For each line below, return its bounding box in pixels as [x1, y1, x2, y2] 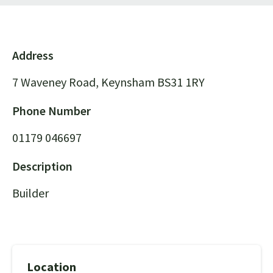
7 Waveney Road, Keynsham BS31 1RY [12, 74, 205, 90]
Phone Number [12, 102, 91, 118]
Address [12, 47, 54, 63]
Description [12, 158, 73, 174]
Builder [12, 185, 49, 200]
